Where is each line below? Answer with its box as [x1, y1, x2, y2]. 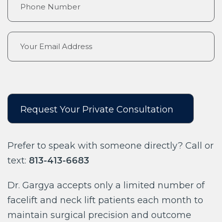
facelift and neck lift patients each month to [7, 194, 203, 206]
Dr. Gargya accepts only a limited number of [7, 179, 205, 191]
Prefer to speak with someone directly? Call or [7, 140, 214, 151]
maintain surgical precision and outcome [7, 209, 191, 221]
